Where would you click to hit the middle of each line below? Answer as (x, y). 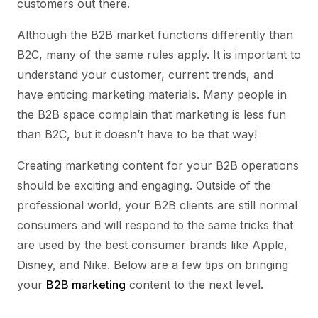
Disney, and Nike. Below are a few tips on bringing (153, 265)
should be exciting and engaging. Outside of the (144, 185)
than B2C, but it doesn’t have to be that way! (137, 134)
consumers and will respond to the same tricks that (155, 225)
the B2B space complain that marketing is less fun (152, 114)
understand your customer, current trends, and (145, 75)
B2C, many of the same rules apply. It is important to (159, 55)
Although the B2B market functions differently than (155, 35)
